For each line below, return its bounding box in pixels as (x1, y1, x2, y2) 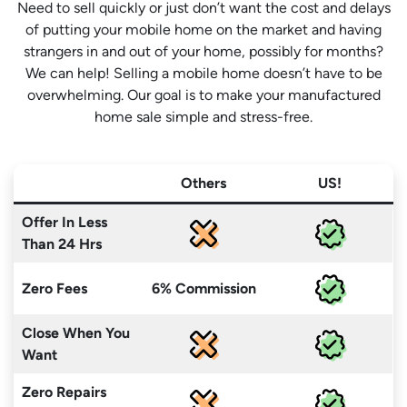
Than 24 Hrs (22, 235, 102, 253)
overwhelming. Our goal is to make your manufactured (26, 86, 381, 104)
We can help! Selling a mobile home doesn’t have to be (25, 65, 382, 82)
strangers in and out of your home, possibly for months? (24, 43, 383, 60)
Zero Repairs (22, 383, 106, 401)
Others (181, 174, 226, 192)
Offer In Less (22, 213, 107, 231)
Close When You (22, 324, 130, 342)
